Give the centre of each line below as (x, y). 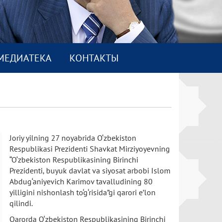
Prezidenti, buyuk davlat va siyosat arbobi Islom (90, 170)
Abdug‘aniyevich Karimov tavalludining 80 (81, 181)
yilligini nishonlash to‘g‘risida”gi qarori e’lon (83, 192)
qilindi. (21, 203)
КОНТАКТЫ (94, 58)
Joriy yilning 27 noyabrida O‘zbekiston (73, 138)
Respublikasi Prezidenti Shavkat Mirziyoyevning (90, 149)
